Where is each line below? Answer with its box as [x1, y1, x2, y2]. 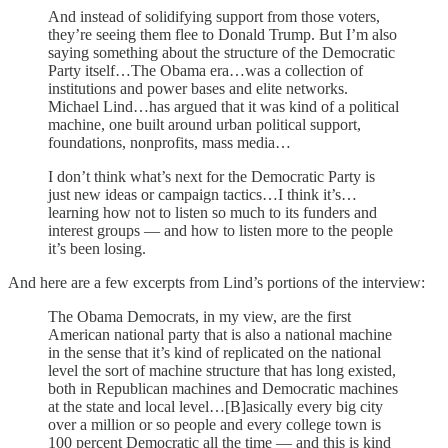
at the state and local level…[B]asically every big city [48, 398, 383, 416]
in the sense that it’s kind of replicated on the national [48, 344, 381, 362]
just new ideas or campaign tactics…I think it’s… [48, 186, 357, 204]
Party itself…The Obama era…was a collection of [48, 62, 363, 80]
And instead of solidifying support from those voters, [48, 8, 380, 26]
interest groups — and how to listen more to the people [48, 222, 393, 240]
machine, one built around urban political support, [48, 116, 361, 134]
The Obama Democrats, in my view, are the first [48, 308, 351, 326]
